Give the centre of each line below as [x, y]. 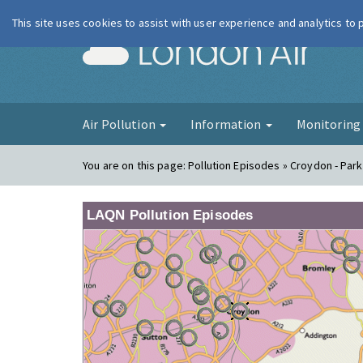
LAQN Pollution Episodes [170, 215]
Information [227, 124]
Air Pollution [120, 124]
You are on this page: [136, 165]
